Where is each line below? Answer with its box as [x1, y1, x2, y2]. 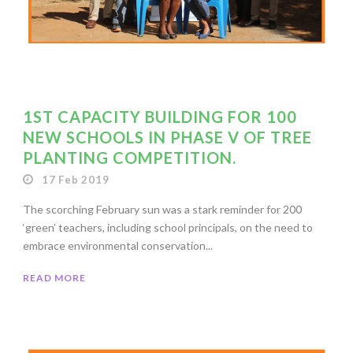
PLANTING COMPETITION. [23, 147, 236, 167]
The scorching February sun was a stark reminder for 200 [23, 202, 302, 216]
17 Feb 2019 [41, 173, 110, 186]
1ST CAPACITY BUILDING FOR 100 [23, 106, 297, 126]
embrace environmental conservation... [23, 238, 213, 252]
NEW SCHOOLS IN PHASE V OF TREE [23, 127, 312, 147]
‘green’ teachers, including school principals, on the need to [23, 220, 313, 234]
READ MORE [23, 271, 86, 284]
